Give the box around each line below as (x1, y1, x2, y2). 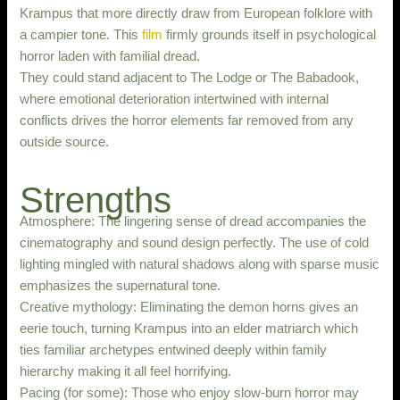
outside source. (20, 134, 110, 149)
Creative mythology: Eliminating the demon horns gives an (20, 299, 359, 314)
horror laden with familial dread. (20, 48, 201, 63)
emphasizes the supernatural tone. (20, 278, 221, 293)
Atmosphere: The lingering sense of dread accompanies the (20, 213, 367, 229)
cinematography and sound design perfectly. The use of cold (20, 235, 370, 250)
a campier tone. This (20, 27, 143, 42)
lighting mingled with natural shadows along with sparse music (20, 256, 380, 271)
